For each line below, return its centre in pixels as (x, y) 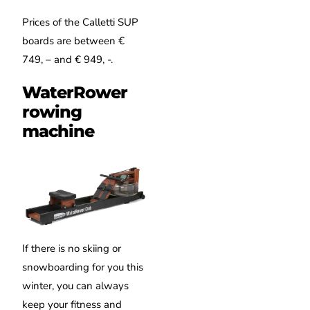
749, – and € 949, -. (68, 59)
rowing (52, 111)
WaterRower (75, 92)
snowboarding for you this (83, 267)
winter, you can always (76, 285)
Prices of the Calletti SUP (81, 22)
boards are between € (74, 40)
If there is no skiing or (72, 248)
